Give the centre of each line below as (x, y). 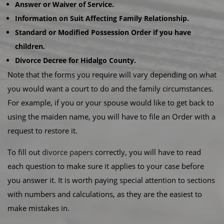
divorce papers (67, 152)
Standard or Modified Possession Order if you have (103, 32)
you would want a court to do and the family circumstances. (110, 88)
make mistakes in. (38, 208)
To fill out (25, 152)
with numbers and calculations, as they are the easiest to (105, 194)
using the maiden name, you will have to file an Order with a (111, 116)
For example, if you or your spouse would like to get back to (111, 102)
